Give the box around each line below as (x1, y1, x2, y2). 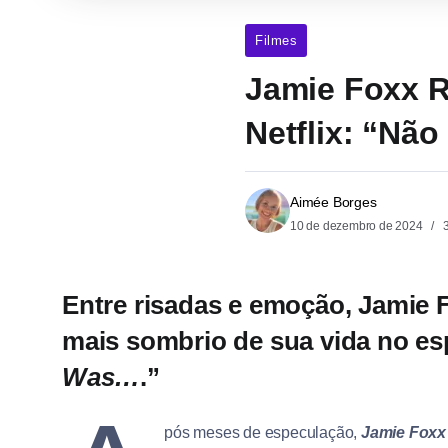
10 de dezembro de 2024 (290, 219, 426, 234)
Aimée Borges (290, 194, 377, 211)
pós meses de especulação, (164, 424, 362, 442)
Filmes (255, 33, 297, 49)
